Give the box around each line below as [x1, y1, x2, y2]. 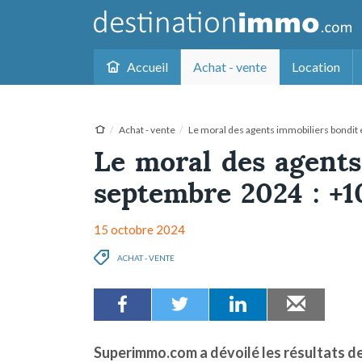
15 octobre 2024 [94, 222, 185, 237]
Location [292, 59, 341, 74]
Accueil [124, 59, 169, 74]
